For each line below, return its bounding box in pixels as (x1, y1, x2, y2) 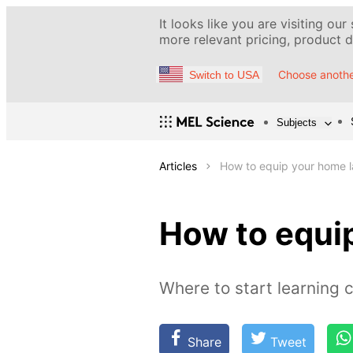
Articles (159, 159, 197, 173)
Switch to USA (189, 68, 259, 81)
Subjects (277, 116, 317, 128)
